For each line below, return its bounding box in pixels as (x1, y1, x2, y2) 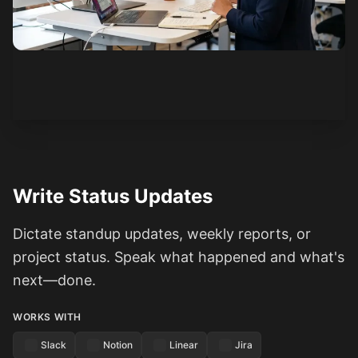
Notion (103, 339, 133, 352)
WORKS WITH (13, 311, 82, 324)
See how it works (42, 58, 133, 73)
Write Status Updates (13, 185, 213, 209)
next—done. (13, 272, 96, 289)
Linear (169, 339, 198, 352)
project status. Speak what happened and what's (13, 249, 344, 266)
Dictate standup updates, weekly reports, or (13, 225, 311, 243)
